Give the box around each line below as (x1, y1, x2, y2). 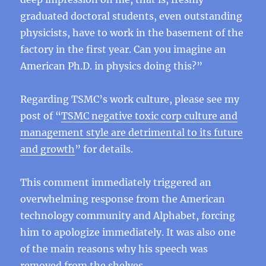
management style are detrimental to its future (20, 126, 243, 138)
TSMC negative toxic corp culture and (61, 110, 238, 122)
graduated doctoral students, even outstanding (20, 10, 243, 22)
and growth (20, 143, 75, 155)
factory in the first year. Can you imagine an (20, 43, 227, 55)
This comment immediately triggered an (20, 176, 212, 188)
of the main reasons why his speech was (20, 243, 208, 255)
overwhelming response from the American (20, 193, 226, 205)
